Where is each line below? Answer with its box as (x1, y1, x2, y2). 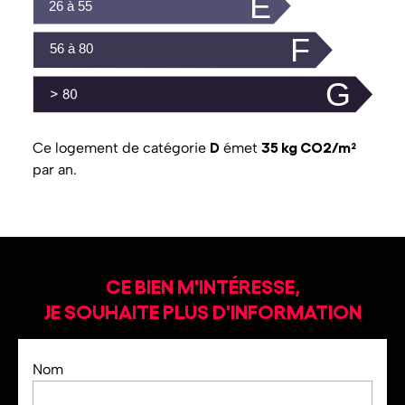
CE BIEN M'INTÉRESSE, (105, 272, 300, 297)
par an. (33, 160, 77, 178)
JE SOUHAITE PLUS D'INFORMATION (43, 297, 362, 323)
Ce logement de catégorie (33, 138, 210, 156)
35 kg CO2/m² (261, 137, 356, 155)
